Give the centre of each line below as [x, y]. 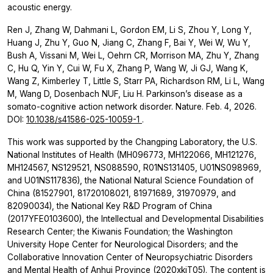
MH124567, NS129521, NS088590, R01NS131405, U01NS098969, [134, 167]
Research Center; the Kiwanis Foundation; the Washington [120, 231]
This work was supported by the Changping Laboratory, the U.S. [132, 142]
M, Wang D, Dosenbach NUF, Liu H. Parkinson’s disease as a [125, 94]
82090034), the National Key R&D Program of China [110, 206]
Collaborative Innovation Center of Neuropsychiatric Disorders [130, 257]
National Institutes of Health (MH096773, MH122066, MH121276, [132, 154]
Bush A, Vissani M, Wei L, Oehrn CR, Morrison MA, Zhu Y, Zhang [133, 55]
